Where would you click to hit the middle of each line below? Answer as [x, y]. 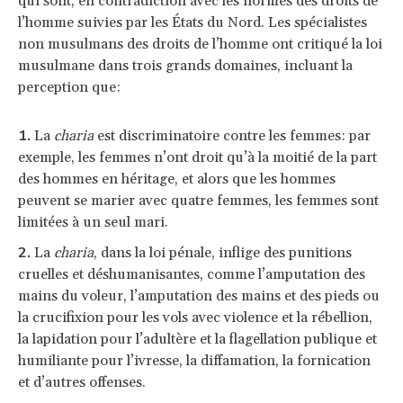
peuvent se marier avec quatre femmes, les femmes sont [198, 200]
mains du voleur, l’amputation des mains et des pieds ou [199, 296]
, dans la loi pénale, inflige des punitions [223, 252]
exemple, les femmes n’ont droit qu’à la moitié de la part [197, 157]
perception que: [69, 87]
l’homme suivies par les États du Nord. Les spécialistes [193, 22]
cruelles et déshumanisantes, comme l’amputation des [192, 274]
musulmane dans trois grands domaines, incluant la [185, 65]
